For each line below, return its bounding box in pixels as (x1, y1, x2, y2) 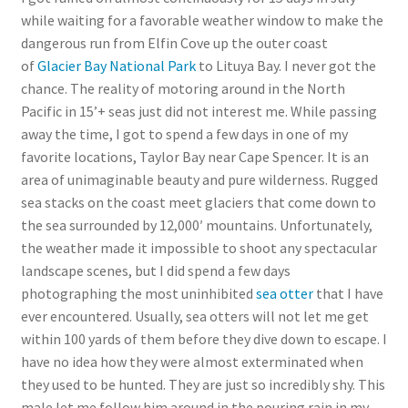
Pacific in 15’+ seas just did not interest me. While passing (20, 101, 377, 120)
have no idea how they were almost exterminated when (20, 352, 363, 371)
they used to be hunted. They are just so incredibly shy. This (20, 374, 385, 393)
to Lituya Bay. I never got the (195, 56, 376, 75)
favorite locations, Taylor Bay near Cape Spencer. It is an (20, 147, 369, 166)
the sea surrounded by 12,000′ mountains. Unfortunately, (20, 215, 372, 234)
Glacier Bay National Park (36, 56, 196, 75)
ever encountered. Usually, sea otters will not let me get (20, 306, 369, 325)
